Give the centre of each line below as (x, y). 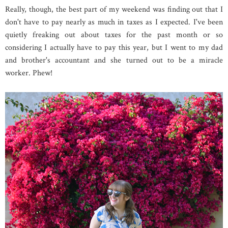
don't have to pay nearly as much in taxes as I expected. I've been (114, 22)
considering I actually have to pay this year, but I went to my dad (114, 47)
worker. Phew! (29, 73)
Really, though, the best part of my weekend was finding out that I (114, 9)
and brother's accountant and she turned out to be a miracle (114, 60)
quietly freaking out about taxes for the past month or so (114, 35)
